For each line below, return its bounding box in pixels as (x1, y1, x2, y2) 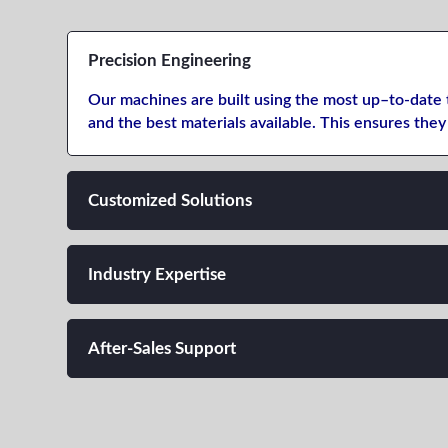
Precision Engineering (88, 51, 252, 69)
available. (250, 114, 317, 131)
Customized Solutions (88, 191, 253, 209)
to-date (389, 91, 443, 108)
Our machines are (88, 91, 219, 108)
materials (181, 114, 247, 131)
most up (319, 91, 381, 108)
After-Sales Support (88, 339, 237, 357)
